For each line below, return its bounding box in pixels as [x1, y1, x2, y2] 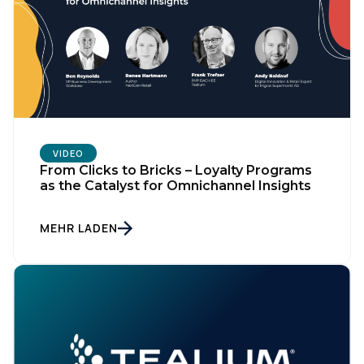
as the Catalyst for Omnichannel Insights [40, 178, 311, 194]
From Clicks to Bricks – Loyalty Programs [40, 162, 312, 179]
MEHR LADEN [40, 220, 118, 236]
